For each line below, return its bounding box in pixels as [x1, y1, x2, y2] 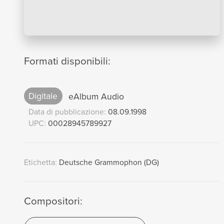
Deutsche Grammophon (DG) [56, 156, 159, 167]
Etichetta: [23, 156, 57, 167]
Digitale [28, 89, 58, 102]
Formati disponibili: [23, 53, 110, 68]
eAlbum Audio [65, 89, 124, 102]
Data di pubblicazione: [28, 105, 108, 117]
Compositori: [23, 193, 82, 208]
